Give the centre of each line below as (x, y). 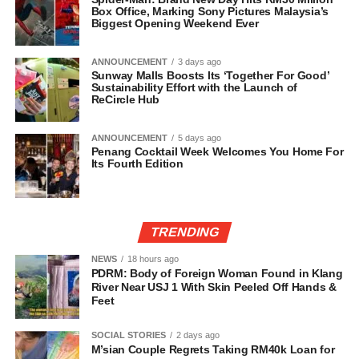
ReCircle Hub (125, 100)
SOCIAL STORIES (128, 335)
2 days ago (198, 335)
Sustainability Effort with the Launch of (194, 88)
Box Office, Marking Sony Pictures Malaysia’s (210, 12)
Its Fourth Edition (137, 164)
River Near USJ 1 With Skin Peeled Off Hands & (214, 287)
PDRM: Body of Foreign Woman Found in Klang (217, 274)
